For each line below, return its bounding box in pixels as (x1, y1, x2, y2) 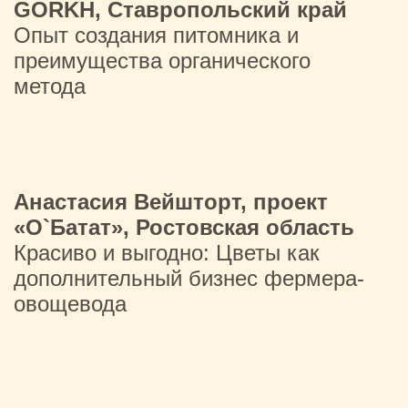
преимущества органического (14, 48, 311, 73)
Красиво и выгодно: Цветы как (14, 240, 320, 265)
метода (14, 74, 92, 98)
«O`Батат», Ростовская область (14, 215, 354, 240)
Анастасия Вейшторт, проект (14, 189, 328, 214)
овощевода (14, 291, 127, 316)
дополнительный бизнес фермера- (14, 266, 364, 291)
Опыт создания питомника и (14, 23, 299, 47)
